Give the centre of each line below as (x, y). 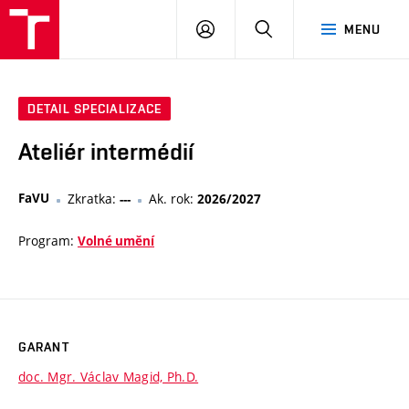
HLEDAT (296, 28)
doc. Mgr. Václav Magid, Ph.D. (109, 377)
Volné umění (116, 241)
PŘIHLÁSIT (246, 28)
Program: (48, 241)
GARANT (44, 347)
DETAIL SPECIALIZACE (95, 109)
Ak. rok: (173, 199)
